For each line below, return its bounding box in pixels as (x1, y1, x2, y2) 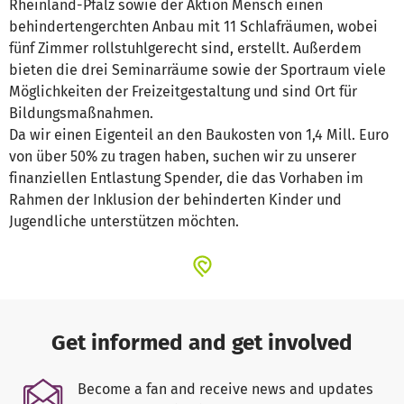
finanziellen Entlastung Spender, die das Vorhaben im (9, 170, 363, 188)
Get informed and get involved (51, 329, 353, 356)
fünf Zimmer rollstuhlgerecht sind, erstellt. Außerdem (9, 40, 362, 58)
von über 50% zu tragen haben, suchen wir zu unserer (9, 148, 356, 166)
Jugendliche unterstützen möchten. (9, 213, 239, 231)
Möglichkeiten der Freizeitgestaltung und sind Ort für (9, 83, 357, 101)
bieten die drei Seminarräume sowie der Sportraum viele (9, 61, 386, 79)
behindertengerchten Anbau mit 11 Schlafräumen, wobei (9, 18, 378, 36)
